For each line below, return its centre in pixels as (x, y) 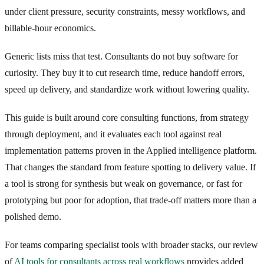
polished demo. (33, 216)
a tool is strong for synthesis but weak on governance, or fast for (123, 183)
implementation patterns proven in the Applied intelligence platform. (131, 150)
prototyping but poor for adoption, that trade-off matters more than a (131, 200)
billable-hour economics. (50, 28)
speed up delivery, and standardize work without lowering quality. (127, 89)
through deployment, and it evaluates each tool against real (113, 134)
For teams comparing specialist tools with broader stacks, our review (131, 245)
